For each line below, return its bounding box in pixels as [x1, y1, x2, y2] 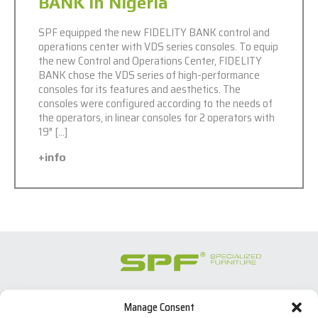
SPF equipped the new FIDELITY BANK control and [38, 23, 270, 41]
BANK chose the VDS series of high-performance [38, 65, 260, 84]
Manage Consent [124, 299, 194, 316]
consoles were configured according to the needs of [38, 94, 273, 112]
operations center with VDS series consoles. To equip [38, 37, 278, 55]
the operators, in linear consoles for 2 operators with [38, 108, 275, 126]
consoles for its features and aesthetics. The [38, 79, 241, 98]
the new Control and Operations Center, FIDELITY [38, 51, 262, 70]
